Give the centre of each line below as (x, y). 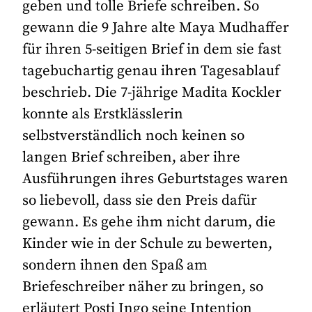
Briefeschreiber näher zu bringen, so (143, 287)
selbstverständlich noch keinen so (134, 135)
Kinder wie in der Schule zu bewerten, (148, 243)
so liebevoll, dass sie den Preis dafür (140, 200)
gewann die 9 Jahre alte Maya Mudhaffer (156, 28)
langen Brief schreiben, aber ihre (132, 157)
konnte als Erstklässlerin (103, 114)
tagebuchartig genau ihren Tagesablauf (151, 71)
